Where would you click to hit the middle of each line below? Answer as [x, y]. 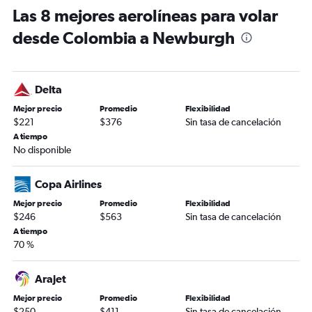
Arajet [50, 279]
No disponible [42, 150]
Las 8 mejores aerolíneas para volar [145, 15]
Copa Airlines [68, 184]
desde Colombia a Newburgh [124, 38]
